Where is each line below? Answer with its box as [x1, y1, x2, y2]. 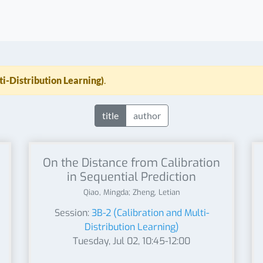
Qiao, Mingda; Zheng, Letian [83, 187, 180, 197]
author [133, 110, 161, 121]
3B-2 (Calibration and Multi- [91, 207, 209, 219]
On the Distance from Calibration [43, 155, 220, 171]
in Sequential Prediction [67, 169, 196, 185]
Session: [54, 207, 92, 219]
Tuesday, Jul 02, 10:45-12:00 [73, 235, 190, 247]
